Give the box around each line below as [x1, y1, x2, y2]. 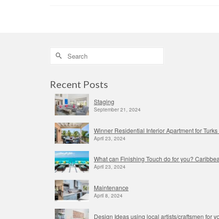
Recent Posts [50, 78, 108, 90]
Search [49, 47, 69, 56]
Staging [94, 97, 114, 106]
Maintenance [94, 183, 129, 192]
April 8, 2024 [94, 192, 123, 199]
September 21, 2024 [94, 106, 141, 113]
